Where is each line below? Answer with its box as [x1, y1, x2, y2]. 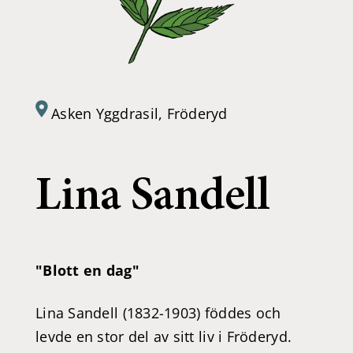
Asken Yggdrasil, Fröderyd [51, 104, 228, 124]
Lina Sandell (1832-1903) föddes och [35, 303, 281, 322]
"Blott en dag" [35, 260, 139, 280]
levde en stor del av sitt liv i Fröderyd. [35, 326, 292, 346]
